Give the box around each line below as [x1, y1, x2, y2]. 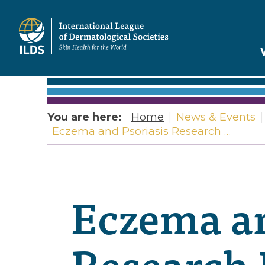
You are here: [47, 111, 122, 124]
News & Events [176, 111, 256, 124]
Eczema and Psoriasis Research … [52, 125, 231, 138]
